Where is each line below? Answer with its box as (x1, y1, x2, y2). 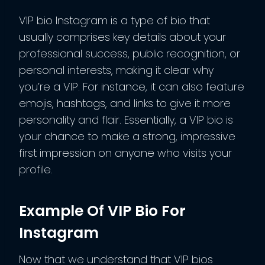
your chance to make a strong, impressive (19, 128, 235, 144)
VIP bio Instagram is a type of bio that (19, 12, 210, 28)
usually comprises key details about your (19, 29, 226, 44)
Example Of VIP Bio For (19, 201, 186, 222)
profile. (19, 161, 53, 177)
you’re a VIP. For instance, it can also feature (19, 79, 244, 94)
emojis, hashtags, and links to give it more (19, 95, 231, 111)
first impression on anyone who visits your (19, 145, 232, 160)
